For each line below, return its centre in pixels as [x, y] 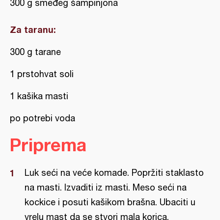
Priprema [48, 145]
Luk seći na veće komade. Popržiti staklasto [114, 173]
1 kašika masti [39, 96]
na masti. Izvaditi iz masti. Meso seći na [106, 187]
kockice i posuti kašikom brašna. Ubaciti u [110, 202]
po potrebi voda [42, 118]
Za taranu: [33, 29]
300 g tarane [35, 52]
